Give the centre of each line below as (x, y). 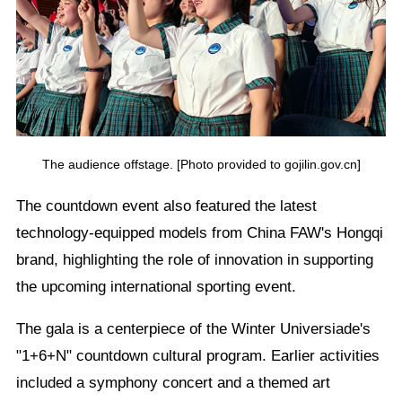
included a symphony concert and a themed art (173, 382)
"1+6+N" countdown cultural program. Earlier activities (197, 355)
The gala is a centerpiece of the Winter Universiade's (193, 328)
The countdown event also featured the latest (166, 206)
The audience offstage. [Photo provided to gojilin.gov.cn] (201, 165)
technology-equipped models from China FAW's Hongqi (199, 233)
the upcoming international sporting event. (156, 287)
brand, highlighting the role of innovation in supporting (194, 260)
